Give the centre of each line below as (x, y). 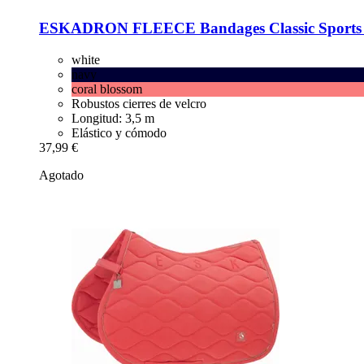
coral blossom (107, 89)
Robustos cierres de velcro (139, 103)
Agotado (61, 175)
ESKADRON (84, 28)
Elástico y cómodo (119, 132)
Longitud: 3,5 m (113, 118)
